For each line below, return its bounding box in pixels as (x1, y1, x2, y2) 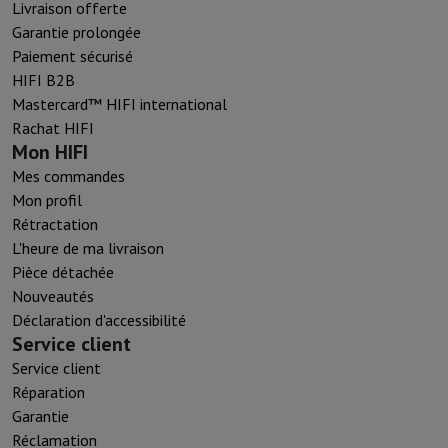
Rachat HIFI (12, 117, 94, 138)
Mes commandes (12, 165, 125, 186)
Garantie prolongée (12, 21, 141, 42)
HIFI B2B (12, 69, 75, 90)
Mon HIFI (12, 138, 88, 165)
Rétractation (12, 213, 98, 234)
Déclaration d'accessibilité (12, 309, 186, 330)
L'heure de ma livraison (12, 237, 164, 258)
